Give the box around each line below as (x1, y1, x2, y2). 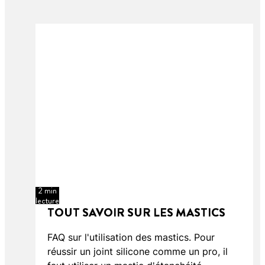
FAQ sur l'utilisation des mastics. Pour (47, 231, 215, 244)
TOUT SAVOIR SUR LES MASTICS (47, 204, 225, 222)
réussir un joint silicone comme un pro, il (47, 245, 228, 258)
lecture (35, 194, 59, 206)
